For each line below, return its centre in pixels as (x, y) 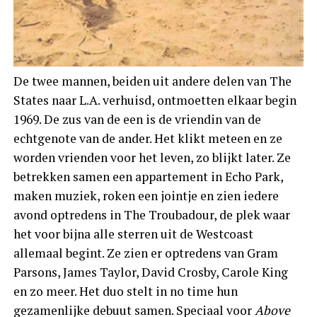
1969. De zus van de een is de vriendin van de (137, 119)
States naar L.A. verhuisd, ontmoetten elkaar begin (155, 100)
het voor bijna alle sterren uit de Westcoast (133, 234)
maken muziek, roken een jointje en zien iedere (146, 195)
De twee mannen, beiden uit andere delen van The (152, 81)
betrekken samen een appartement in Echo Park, (148, 176)
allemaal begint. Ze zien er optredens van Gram (145, 253)
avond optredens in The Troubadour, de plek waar (151, 214)
